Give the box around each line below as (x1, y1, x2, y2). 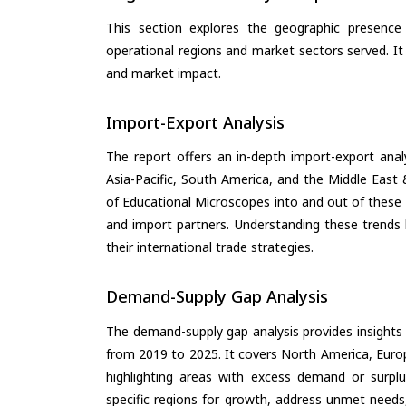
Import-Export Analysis (106, 111, 285, 133)
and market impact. (106, 63, 221, 82)
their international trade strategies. (106, 238, 314, 256)
